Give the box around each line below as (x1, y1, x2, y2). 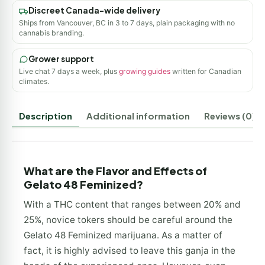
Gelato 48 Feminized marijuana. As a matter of (24, 229, 222, 241)
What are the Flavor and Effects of (24, 163, 207, 177)
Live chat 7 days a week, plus (19, 66, 119, 76)
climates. (19, 76, 49, 86)
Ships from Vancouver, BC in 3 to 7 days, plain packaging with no (19, 18, 235, 27)
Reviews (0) (204, 110, 256, 121)
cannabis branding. (19, 28, 84, 37)
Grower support (28, 53, 94, 64)
